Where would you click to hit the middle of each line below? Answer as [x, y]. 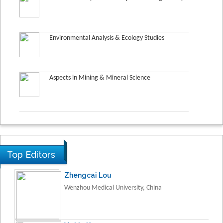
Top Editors [31, 154]
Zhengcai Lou [88, 175]
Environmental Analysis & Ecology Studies [107, 38]
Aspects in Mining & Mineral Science [100, 78]
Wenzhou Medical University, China [113, 188]
